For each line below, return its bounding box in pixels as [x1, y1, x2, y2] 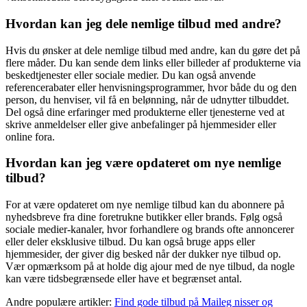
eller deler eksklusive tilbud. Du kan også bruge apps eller [5, 235, 255, 247]
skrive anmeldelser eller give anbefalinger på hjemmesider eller [5, 118, 276, 130]
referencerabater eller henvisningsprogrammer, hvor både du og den [5, 81, 297, 93]
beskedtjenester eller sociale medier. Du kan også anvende [5, 69, 256, 81]
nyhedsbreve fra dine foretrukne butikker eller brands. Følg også [5, 210, 282, 223]
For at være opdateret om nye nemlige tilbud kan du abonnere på [5, 198, 284, 210]
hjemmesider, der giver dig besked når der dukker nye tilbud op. [5, 247, 281, 260]
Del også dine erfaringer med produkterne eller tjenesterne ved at [5, 106, 284, 118]
